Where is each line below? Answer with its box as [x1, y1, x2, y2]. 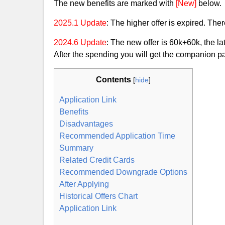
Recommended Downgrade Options [59, 168, 187, 176]
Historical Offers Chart [59, 192, 138, 200]
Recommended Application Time [59, 132, 175, 140]
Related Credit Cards [59, 156, 135, 164]
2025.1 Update [54, 19, 106, 27]
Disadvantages [59, 120, 113, 128]
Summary [59, 144, 93, 152]
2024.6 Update [54, 38, 106, 47]
